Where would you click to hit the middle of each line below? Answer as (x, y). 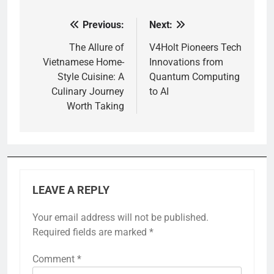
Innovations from (186, 62)
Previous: (103, 25)
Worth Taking (95, 106)
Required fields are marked (91, 232)
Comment (55, 259)
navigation (65, 50)
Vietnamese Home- (83, 62)
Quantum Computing (194, 77)
